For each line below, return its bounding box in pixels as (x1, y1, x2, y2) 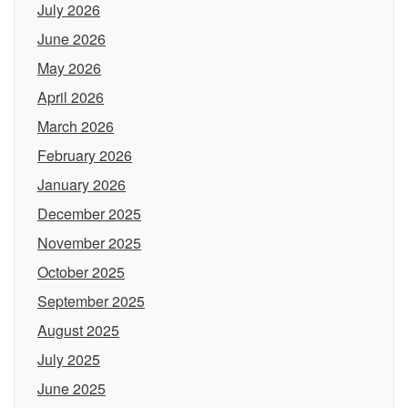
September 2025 (37, 291, 145, 311)
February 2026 (37, 145, 132, 166)
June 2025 (37, 378, 106, 399)
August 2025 (37, 320, 119, 341)
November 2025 (37, 232, 141, 253)
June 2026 (37, 28, 106, 49)
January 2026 (37, 174, 126, 195)
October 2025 (37, 261, 125, 282)
